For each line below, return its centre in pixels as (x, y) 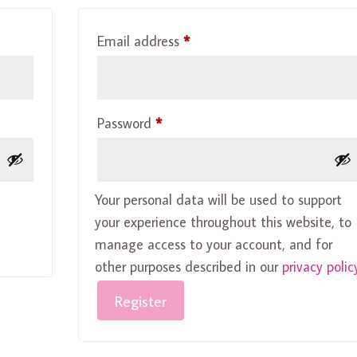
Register (141, 300)
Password (127, 123)
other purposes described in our (189, 266)
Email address (141, 41)
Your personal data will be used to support (219, 199)
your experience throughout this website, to (224, 222)
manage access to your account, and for (214, 244)
